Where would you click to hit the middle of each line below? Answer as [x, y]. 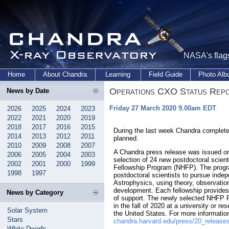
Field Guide [166, 74]
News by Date [28, 91]
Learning [118, 74]
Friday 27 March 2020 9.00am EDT [163, 108]
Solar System [27, 210]
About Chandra [65, 74]
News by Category [35, 192]
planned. [126, 138]
